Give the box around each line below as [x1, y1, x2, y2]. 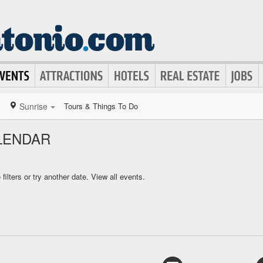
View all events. [91, 171, 145, 182]
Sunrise [19, 100, 48, 112]
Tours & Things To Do [64, 100, 138, 112]
